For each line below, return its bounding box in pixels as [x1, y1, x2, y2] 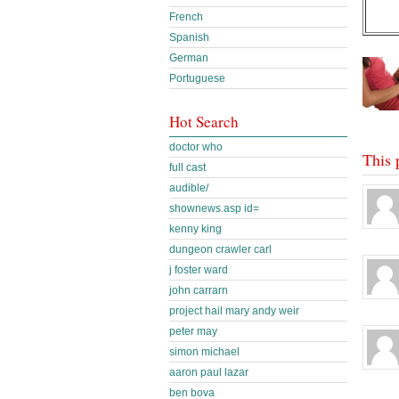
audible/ [169, 182, 208, 194]
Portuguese [169, 72, 225, 85]
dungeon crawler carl [169, 243, 272, 256]
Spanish [169, 31, 209, 44]
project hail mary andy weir [169, 305, 299, 317]
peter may [169, 325, 217, 338]
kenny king [169, 223, 222, 235]
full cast [169, 161, 206, 174]
